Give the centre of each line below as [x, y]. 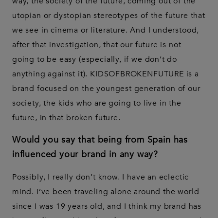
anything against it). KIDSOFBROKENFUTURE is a [106, 74]
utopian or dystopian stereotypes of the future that [109, 16]
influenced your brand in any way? [85, 155]
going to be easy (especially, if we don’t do [95, 60]
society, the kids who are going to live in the [97, 103]
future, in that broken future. [66, 118]
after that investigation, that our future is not [97, 45]
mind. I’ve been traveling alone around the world [106, 192]
